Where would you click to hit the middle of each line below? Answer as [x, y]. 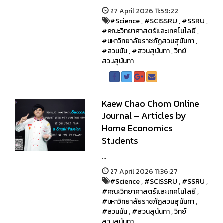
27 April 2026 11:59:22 [143, 11]
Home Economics [137, 128]
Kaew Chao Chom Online [150, 103]
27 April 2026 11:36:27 [143, 171]
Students [120, 141]
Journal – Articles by [144, 116]
